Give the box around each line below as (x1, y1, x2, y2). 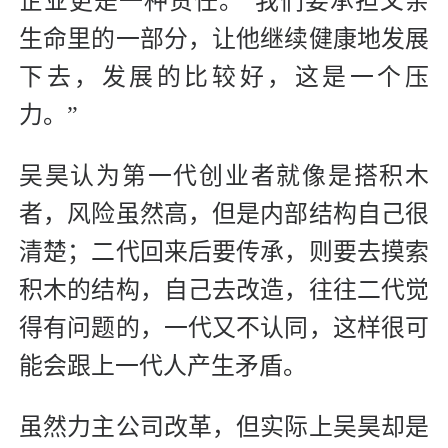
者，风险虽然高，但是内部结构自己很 (19, 200, 429, 227)
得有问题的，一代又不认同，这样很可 (19, 314, 429, 341)
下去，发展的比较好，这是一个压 (19, 63, 429, 90)
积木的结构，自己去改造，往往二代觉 (19, 276, 429, 303)
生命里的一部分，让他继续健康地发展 (19, 25, 429, 52)
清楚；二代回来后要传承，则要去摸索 (19, 238, 429, 265)
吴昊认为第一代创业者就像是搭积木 (19, 162, 429, 189)
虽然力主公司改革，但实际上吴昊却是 (19, 413, 429, 440)
